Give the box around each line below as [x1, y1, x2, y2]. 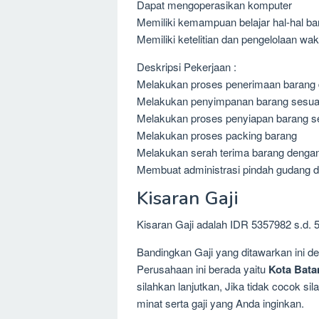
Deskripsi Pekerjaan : [137, 58, 236, 74]
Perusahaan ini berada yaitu [137, 261, 268, 276]
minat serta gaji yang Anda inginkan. [137, 295, 304, 310]
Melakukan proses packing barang [137, 127, 297, 142]
